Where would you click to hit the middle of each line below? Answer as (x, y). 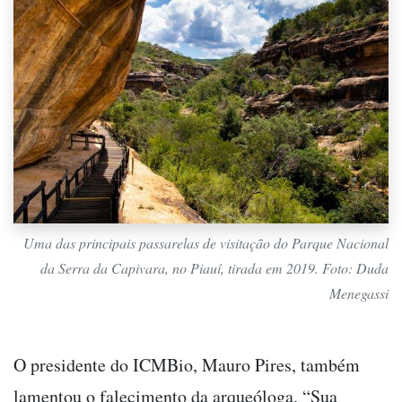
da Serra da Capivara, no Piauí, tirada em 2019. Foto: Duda (214, 267)
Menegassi (359, 293)
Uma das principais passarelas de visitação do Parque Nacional (206, 242)
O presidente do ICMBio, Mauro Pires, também (187, 364)
